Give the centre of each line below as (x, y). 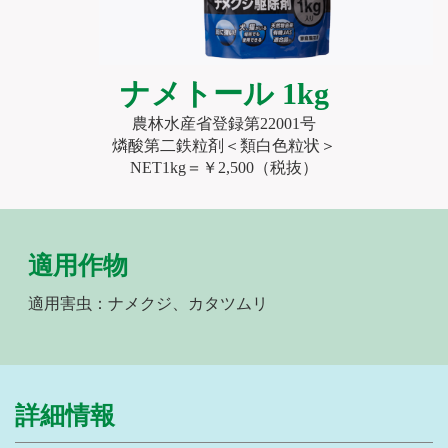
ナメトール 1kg (224, 94)
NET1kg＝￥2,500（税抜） (224, 168)
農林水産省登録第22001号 (224, 124)
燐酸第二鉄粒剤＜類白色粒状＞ (224, 146)
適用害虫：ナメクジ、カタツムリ (147, 304)
